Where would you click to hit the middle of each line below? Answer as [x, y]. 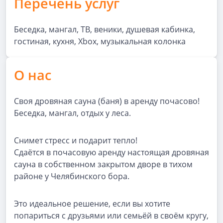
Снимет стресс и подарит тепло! [76, 140]
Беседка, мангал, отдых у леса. [72, 113]
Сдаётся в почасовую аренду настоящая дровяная [111, 152]
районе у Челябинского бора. [72, 176]
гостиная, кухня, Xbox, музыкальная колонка [100, 41]
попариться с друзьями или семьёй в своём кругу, [111, 216]
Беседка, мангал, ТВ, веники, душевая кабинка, [105, 29]
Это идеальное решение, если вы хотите [92, 204]
